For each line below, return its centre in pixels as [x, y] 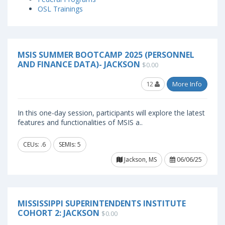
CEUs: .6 [34, 144]
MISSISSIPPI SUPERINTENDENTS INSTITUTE [102, 203]
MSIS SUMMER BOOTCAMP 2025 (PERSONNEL [106, 55]
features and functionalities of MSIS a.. [80, 122]
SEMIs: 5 [70, 144]
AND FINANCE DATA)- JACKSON [79, 64]
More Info [187, 84]
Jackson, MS [140, 159]
